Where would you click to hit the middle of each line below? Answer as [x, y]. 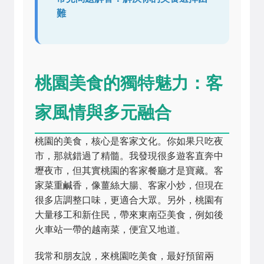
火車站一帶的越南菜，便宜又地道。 [110, 230]
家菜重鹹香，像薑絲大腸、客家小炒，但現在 [129, 185]
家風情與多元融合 [103, 112]
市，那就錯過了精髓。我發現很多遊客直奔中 [129, 156]
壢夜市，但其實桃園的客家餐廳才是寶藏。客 [129, 171]
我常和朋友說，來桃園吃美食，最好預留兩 [124, 256]
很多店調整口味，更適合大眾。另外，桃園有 [129, 200]
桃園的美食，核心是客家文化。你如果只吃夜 [129, 141]
